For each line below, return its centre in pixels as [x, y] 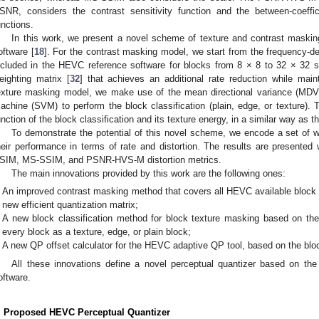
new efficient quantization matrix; [70, 205]
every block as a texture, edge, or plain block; [97, 232]
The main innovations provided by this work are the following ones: [149, 173]
